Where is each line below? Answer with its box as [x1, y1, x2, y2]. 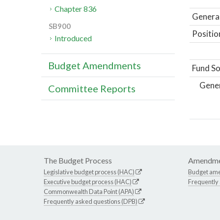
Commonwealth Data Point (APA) [44, 187, 134, 195]
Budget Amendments [48, 59, 141, 72]
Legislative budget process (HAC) [44, 167, 135, 176]
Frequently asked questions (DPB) [44, 197, 137, 205]
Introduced [55, 33, 92, 43]
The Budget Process [44, 155, 112, 165]
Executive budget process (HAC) [44, 177, 132, 186]
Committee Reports [48, 82, 136, 95]
